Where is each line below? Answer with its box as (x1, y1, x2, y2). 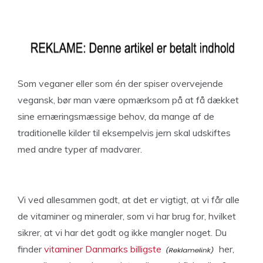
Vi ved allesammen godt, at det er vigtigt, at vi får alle (18, 194, 240, 205)
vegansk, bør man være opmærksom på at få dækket (18, 94, 239, 106)
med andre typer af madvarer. (18, 143, 142, 155)
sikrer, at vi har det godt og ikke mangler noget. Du (18, 227, 227, 238)
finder (18, 243, 44, 255)
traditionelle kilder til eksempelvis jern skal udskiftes (18, 127, 231, 139)
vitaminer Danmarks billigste (44, 243, 161, 255)
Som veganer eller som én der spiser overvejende (18, 77, 223, 89)
